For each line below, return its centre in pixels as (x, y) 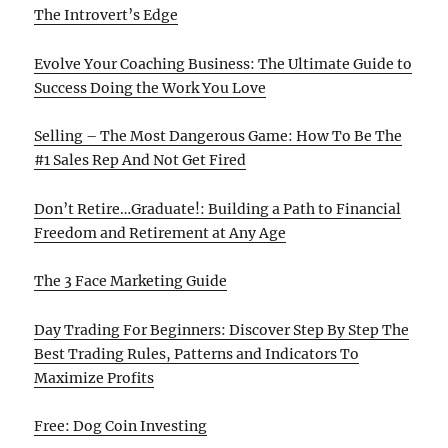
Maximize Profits (94, 377)
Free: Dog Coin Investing (121, 426)
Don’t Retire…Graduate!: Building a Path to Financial (218, 208)
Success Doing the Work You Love (150, 87)
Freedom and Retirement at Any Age (160, 232)
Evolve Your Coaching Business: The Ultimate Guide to (223, 63)
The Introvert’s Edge (106, 15)
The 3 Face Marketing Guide (131, 281)
